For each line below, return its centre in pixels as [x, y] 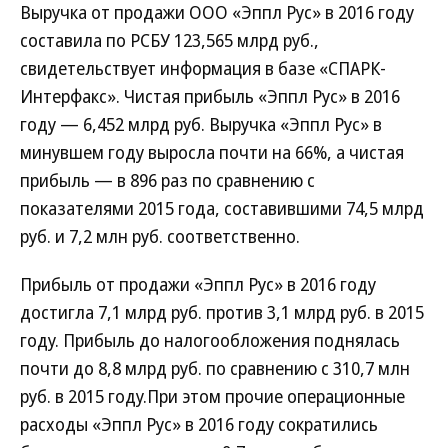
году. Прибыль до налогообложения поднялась [210, 340]
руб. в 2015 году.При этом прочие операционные [212, 396]
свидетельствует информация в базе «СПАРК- [203, 68]
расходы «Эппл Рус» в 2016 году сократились [199, 424]
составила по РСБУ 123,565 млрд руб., [169, 40]
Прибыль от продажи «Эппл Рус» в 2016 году [198, 284]
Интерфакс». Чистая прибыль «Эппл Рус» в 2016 [210, 96]
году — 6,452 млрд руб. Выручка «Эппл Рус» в [201, 124]
